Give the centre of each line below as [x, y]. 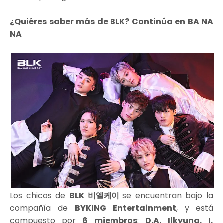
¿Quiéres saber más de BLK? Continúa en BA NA [111, 22]
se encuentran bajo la [168, 196]
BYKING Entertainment [125, 208]
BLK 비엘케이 [96, 196]
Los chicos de [40, 196]
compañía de [43, 208]
